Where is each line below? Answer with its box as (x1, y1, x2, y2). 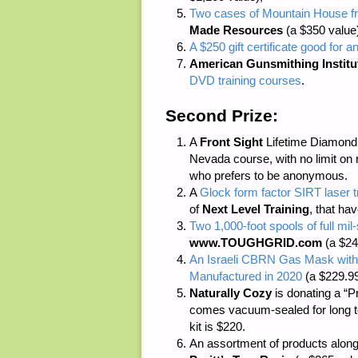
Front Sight (200, 135, 263, 149)
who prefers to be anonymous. (189, 169, 348, 183)
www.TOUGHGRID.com (189, 236, 322, 250)
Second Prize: (165, 105, 278, 125)
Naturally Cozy (189, 286, 272, 300)
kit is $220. (189, 320, 245, 334)
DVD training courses (189, 73, 301, 87)
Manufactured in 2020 (189, 269, 302, 284)
